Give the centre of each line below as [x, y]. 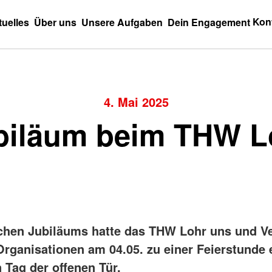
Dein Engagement [209, 22]
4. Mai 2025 [136, 102]
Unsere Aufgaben [122, 22]
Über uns [55, 22]
